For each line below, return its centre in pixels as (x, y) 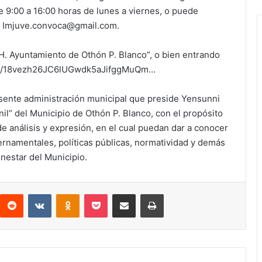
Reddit (35, 194)
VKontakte (70, 194)
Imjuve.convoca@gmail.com (60, 26)
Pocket (120, 194)
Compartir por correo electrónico (156, 194)
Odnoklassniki (104, 194)
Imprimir (177, 194)
